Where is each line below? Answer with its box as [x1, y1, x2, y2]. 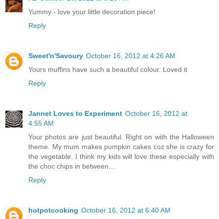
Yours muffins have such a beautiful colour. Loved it [28, 65, 187, 73]
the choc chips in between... [28, 162, 114, 170]
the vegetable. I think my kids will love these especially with [28, 152, 214, 160]
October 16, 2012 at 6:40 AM [81, 206, 171, 214]
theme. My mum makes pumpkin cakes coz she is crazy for [28, 142, 214, 151]
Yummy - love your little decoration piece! [28, 8, 155, 16]
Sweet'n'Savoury [28, 51, 83, 60]
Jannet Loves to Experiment [28, 109, 122, 117]
